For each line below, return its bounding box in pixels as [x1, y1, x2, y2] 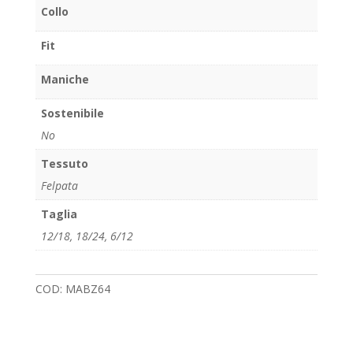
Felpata [40, 177, 78, 193]
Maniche [40, 71, 89, 87]
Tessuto [40, 155, 88, 171]
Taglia [40, 206, 77, 221]
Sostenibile [40, 105, 104, 121]
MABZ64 [65, 281, 110, 296]
